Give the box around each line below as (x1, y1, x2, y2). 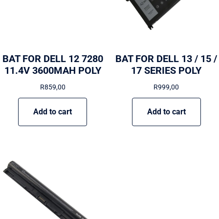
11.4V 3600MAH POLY (4, 65, 101, 77)
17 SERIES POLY (131, 65, 202, 77)
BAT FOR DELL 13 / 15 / (115, 53, 218, 65)
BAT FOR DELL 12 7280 (2, 53, 103, 65)
